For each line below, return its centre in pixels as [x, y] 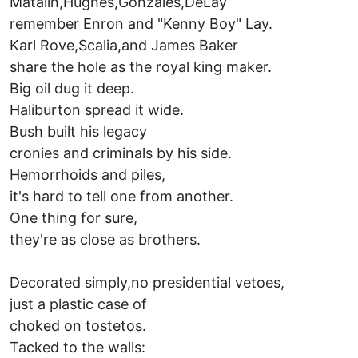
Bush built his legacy [78, 131]
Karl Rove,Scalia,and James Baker [124, 45]
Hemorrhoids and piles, [88, 174]
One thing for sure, [74, 217]
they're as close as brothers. [105, 239]
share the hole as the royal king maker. [141, 66]
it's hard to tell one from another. [121, 196]
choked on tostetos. [78, 325]
